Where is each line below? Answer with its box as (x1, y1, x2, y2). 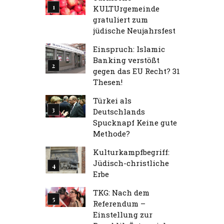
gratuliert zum (93, 14, 148, 24)
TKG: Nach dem (93, 187, 149, 197)
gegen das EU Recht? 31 (93, 66, 180, 76)
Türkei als (93, 95, 131, 105)
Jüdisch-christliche (93, 158, 169, 168)
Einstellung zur (93, 209, 152, 219)
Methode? (93, 128, 130, 138)
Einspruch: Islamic (93, 44, 165, 54)
